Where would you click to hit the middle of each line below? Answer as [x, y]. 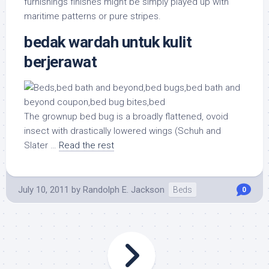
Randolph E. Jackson [124, 190]
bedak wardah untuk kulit [108, 42]
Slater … [41, 146]
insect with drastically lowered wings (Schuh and [122, 131]
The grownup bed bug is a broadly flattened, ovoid [126, 117]
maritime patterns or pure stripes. [92, 17]
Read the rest [86, 146]
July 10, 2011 [44, 190]
